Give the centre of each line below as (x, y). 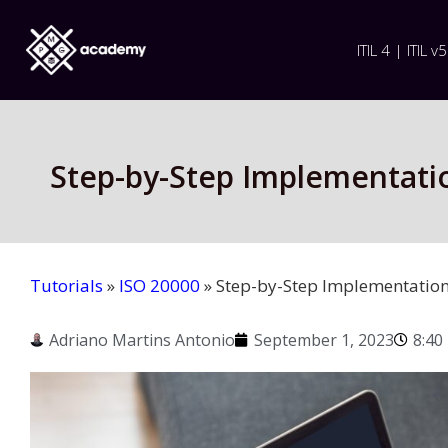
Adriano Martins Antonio (142, 340)
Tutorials (66, 285)
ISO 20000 (159, 285)
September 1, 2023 (324, 340)
